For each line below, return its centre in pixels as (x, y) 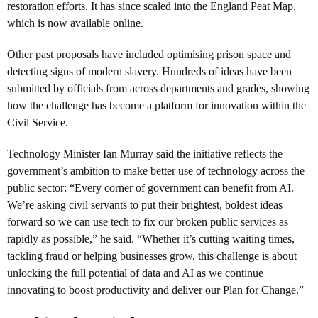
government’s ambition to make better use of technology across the (156, 170)
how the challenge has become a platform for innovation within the (157, 105)
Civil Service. (38, 122)
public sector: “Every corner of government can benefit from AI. (150, 187)
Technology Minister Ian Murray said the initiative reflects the (145, 153)
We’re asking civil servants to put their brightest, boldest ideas (145, 204)
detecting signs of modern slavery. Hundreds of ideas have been (149, 71)
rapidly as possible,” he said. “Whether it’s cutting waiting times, (151, 238)
